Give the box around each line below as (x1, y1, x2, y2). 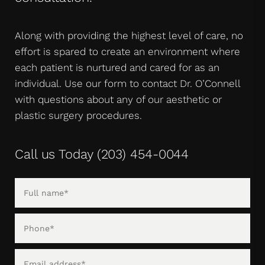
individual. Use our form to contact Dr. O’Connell (15, 77, 240, 90)
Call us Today (15, 147, 97, 162)
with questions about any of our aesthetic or (15, 93, 222, 106)
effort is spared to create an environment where (15, 46, 240, 58)
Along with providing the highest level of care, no (15, 30, 243, 42)
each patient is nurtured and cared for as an (15, 62, 219, 74)
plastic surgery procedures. (15, 109, 142, 122)
